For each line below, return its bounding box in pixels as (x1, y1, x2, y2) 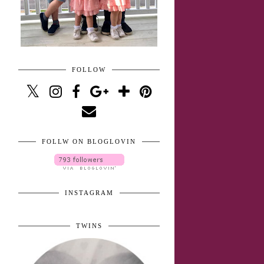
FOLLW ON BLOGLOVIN (42, 138, 136, 146)
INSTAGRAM (64, 189, 114, 197)
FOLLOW (72, 66, 106, 74)
